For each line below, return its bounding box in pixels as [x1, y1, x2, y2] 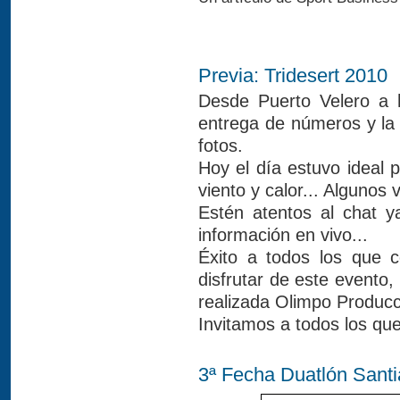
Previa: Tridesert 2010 [198, 64, 387, 87]
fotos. [198, 136, 243, 155]
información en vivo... [198, 225, 368, 245]
